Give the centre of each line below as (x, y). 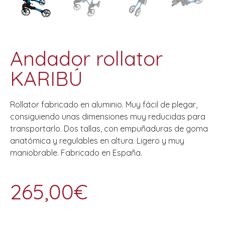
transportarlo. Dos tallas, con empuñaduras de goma (109, 128)
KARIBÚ (46, 78)
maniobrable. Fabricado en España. (76, 152)
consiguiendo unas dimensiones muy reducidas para (108, 116)
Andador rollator (86, 58)
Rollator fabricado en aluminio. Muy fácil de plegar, (104, 104)
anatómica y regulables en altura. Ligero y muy (97, 140)
